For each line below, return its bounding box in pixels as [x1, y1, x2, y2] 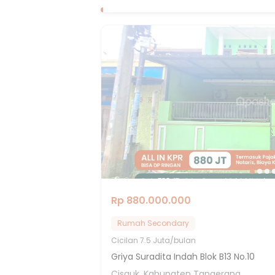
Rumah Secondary [117, 218, 189, 228]
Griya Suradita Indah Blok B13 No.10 [111, 250, 255, 263]
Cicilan [111, 235, 140, 246]
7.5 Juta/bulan [140, 235, 196, 246]
